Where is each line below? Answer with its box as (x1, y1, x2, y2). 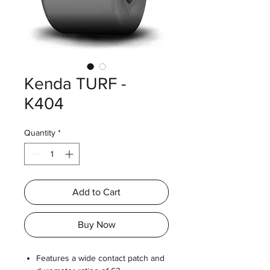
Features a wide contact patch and (36, 253, 165, 263)
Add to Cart (72, 187, 121, 197)
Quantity (24, 128, 55, 137)
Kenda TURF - (24, 74, 126, 93)
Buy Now (77, 219, 116, 230)
